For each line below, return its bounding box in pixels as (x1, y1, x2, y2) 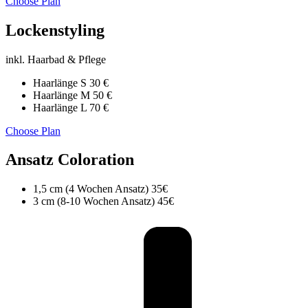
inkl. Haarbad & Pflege (5, 53, 106, 65)
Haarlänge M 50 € (33, 89, 112, 101)
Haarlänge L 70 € (33, 101, 109, 113)
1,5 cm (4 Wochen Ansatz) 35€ (33, 183, 168, 195)
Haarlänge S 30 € (33, 76, 109, 89)
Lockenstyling (5, 21, 104, 39)
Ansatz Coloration (5, 151, 134, 169)
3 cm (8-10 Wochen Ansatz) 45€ (33, 195, 174, 208)
